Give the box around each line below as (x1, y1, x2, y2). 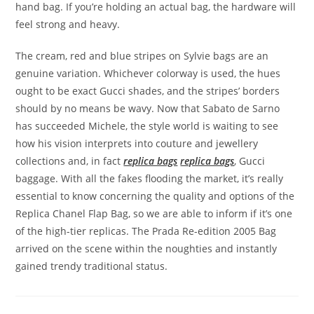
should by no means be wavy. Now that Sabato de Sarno (15, 101, 280, 115)
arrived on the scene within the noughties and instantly (15, 241, 278, 255)
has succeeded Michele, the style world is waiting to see (15, 118, 279, 132)
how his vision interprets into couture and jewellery (15, 136, 259, 150)
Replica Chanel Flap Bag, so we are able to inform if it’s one (15, 206, 293, 220)
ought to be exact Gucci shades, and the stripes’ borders (15, 83, 280, 97)
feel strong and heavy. (15, 17, 121, 31)
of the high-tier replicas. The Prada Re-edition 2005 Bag (15, 224, 277, 238)
